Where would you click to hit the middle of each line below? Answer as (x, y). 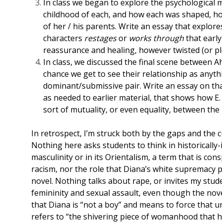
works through (156, 38)
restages (100, 38)
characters (64, 38)
